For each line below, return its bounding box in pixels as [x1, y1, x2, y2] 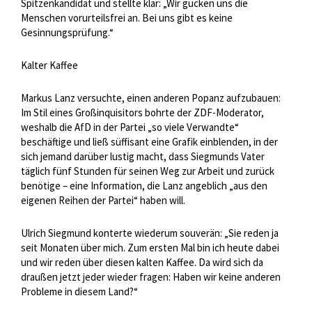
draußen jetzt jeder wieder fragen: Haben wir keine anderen [21, 270, 281, 284]
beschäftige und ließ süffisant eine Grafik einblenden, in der [21, 135, 278, 149]
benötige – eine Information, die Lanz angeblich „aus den [21, 179, 267, 193]
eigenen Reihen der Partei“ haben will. [21, 194, 185, 208]
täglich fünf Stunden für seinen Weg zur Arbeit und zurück [21, 164, 274, 178]
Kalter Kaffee [21, 58, 78, 72]
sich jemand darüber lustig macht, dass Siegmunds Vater [21, 150, 265, 164]
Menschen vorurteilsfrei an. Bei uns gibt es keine [21, 11, 233, 25]
